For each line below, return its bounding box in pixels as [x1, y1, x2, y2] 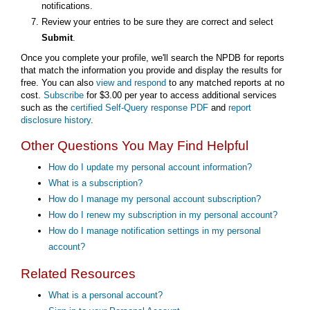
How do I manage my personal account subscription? [48, 193, 261, 204]
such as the [21, 102, 71, 113]
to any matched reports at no [166, 77, 284, 88]
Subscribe [44, 89, 84, 100]
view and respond [96, 77, 166, 88]
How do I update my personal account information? [48, 161, 252, 172]
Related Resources [21, 266, 136, 281]
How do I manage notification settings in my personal [48, 225, 261, 236]
